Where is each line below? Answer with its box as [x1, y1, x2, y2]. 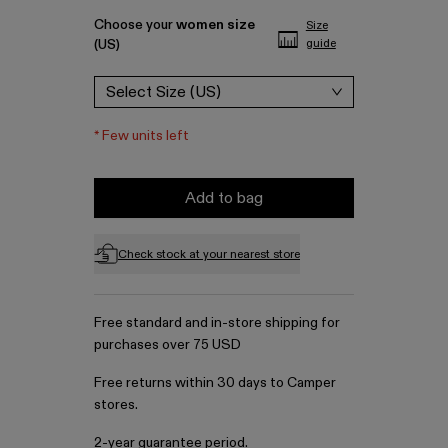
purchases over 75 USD [94, 335, 241, 353]
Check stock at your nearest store [118, 246, 300, 261]
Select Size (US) [106, 82, 221, 101]
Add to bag [185, 188, 263, 207]
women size [176, 15, 255, 33]
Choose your [94, 15, 176, 33]
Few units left [102, 126, 189, 144]
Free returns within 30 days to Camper [94, 373, 336, 391]
